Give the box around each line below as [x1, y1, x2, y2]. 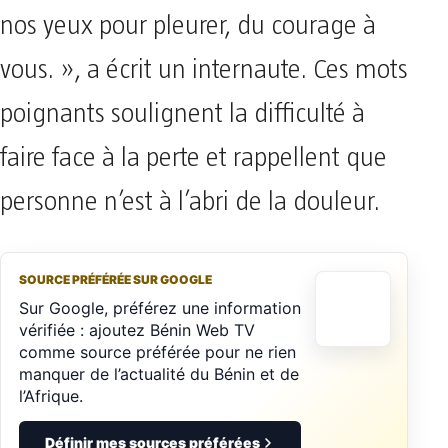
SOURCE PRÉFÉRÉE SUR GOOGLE [19, 271, 212, 287]
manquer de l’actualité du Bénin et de [19, 363, 299, 384]
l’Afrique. [19, 385, 83, 406]
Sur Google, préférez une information [19, 297, 301, 318]
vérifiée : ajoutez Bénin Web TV [19, 319, 255, 340]
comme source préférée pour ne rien [19, 341, 296, 362]
